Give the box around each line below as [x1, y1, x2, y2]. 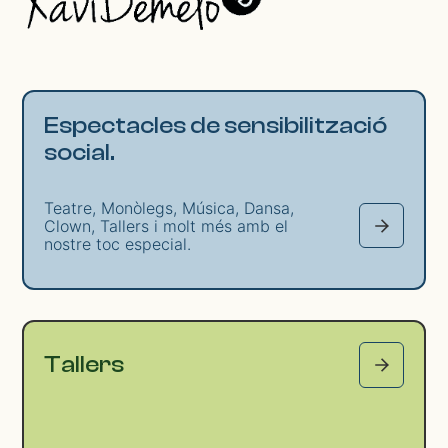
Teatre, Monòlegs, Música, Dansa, [44, 197, 295, 218]
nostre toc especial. [44, 233, 192, 254]
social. [44, 139, 116, 167]
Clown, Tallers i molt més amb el [44, 215, 289, 236]
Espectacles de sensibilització [44, 112, 388, 140]
